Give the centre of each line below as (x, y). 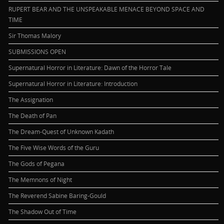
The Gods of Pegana (37, 163)
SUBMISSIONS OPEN (37, 51)
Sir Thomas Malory (35, 35)
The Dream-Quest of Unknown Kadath (61, 131)
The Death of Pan (33, 115)
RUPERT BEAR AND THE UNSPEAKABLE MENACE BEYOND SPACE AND (107, 9)
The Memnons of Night (40, 179)
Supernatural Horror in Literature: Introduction (73, 83)
